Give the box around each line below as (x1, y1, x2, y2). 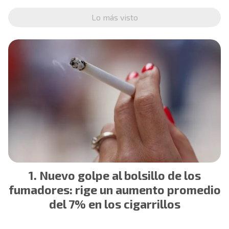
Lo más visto (91, 12, 138, 22)
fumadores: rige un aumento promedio (8, 182, 221, 197)
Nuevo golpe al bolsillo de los (39, 168, 201, 183)
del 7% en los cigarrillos (49, 197, 180, 212)
